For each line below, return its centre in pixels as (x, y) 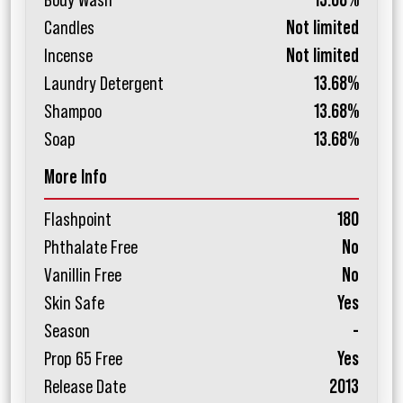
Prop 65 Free (83, 359)
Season (67, 331)
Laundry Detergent (104, 84)
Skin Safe (74, 304)
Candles (69, 28)
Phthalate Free (91, 248)
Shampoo (73, 112)
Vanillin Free (83, 276)
